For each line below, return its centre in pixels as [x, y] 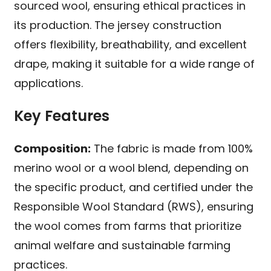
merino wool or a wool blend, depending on [132, 168]
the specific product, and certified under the [134, 188]
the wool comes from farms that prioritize [128, 226]
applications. [49, 83]
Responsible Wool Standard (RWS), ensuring [134, 207]
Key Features [62, 116]
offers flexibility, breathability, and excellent [131, 45]
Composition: [53, 149]
